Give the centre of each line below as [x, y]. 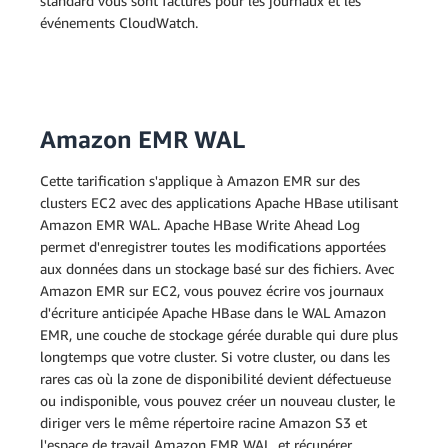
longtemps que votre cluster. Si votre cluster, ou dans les [215, 356]
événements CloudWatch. [119, 22]
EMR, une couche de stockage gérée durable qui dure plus [219, 334]
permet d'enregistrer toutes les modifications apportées [213, 246]
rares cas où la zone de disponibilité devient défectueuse [215, 378]
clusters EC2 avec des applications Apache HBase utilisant [219, 202]
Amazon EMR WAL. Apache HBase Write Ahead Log [200, 224]
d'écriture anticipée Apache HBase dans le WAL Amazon [213, 312]
